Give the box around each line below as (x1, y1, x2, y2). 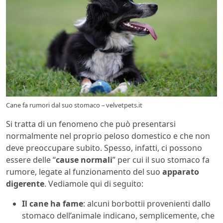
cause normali (56, 154, 112, 165)
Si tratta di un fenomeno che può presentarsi (6, 118, 176, 129)
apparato (162, 166, 199, 177)
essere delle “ (6, 154, 56, 165)
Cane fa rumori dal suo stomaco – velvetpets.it (6, 100, 142, 110)
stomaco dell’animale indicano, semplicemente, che (22, 210, 215, 221)
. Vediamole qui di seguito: (44, 178, 143, 189)
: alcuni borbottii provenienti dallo (83, 198, 211, 209)
